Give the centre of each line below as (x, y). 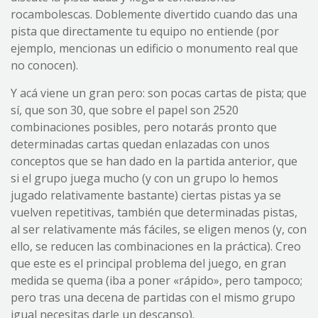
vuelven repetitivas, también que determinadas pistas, (154, 212)
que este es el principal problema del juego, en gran (148, 263)
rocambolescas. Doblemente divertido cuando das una (154, 14)
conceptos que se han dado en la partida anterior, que (154, 161)
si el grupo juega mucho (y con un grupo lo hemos (144, 178)
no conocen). (44, 65)
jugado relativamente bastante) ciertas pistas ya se (146, 195)
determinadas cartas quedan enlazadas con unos (140, 144)
